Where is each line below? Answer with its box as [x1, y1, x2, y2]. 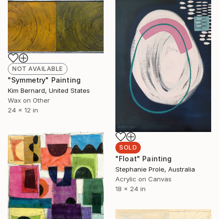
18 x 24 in [115, 185, 146, 193]
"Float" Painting [115, 154, 172, 163]
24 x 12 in [8, 106, 38, 114]
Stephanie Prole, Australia [115, 165, 195, 174]
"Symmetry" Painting [8, 75, 81, 84]
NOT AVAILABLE [12, 65, 63, 72]
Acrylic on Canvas [115, 175, 172, 183]
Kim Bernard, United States [8, 86, 90, 94]
